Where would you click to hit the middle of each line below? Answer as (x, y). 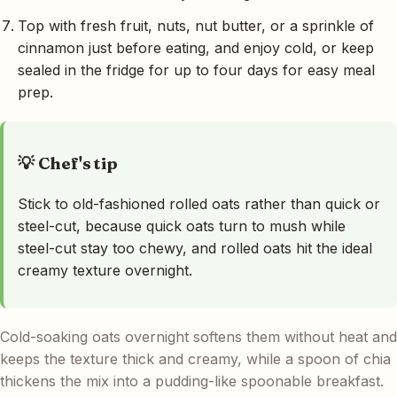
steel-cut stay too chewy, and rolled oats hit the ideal (195, 248)
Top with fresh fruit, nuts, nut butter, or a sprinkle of (196, 26)
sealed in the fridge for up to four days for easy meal (196, 70)
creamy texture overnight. (105, 270)
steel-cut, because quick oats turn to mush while (182, 226)
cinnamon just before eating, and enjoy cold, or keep (196, 48)
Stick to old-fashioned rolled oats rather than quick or (199, 203)
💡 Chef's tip (68, 163)
